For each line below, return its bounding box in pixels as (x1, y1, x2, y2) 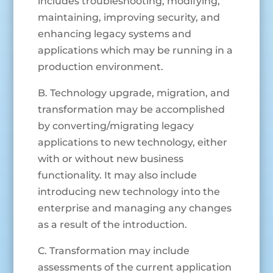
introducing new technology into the (38, 186, 221, 198)
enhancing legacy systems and (38, 28, 192, 40)
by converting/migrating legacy (38, 120, 194, 132)
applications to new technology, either (38, 136, 228, 149)
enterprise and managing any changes (38, 202, 232, 214)
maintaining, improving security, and (38, 12, 221, 24)
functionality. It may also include (38, 169, 197, 182)
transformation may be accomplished (38, 104, 225, 116)
